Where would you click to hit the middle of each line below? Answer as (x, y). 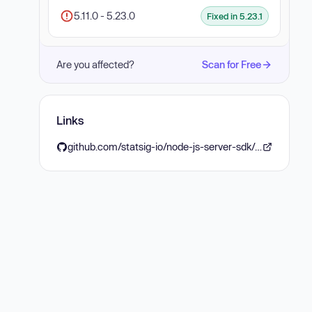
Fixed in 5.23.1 (235, 16)
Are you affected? (95, 64)
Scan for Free (232, 64)
